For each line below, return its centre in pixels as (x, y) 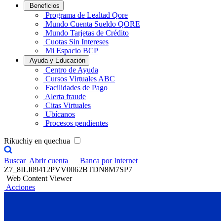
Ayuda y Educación (57, 60)
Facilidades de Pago (76, 88)
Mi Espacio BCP (72, 51)
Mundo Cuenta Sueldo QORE (93, 24)
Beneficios (45, 6)
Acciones (20, 187)
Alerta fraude (65, 96)
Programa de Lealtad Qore (87, 15)
